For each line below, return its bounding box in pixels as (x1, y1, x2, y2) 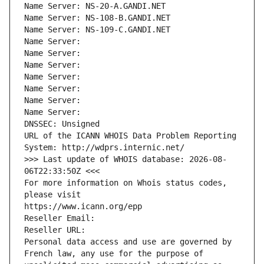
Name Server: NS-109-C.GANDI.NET (24, 25, 170, 35)
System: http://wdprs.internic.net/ (24, 143, 184, 153)
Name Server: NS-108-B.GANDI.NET (24, 13, 170, 23)
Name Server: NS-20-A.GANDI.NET (24, 1, 166, 11)
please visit (24, 190, 81, 200)
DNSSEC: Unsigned (24, 119, 100, 129)
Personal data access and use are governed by (24, 237, 232, 247)
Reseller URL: (24, 225, 90, 235)
